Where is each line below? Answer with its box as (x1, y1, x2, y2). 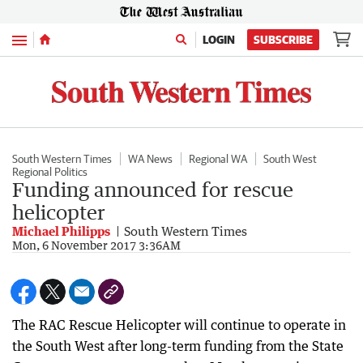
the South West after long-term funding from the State (12, 337, 344, 354)
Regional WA (189, 152, 247, 165)
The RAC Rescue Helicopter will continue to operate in (12, 316, 346, 333)
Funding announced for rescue (12, 177, 293, 201)
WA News (128, 152, 173, 165)
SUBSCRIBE (254, 33, 313, 46)
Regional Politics (12, 164, 88, 178)
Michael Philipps (12, 223, 110, 238)
